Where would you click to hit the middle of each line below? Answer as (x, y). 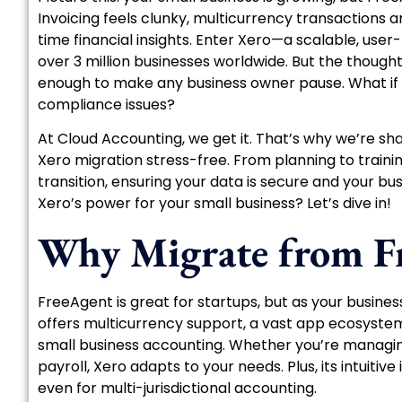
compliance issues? (106, 105)
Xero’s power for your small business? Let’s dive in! (214, 204)
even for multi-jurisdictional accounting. (177, 388)
